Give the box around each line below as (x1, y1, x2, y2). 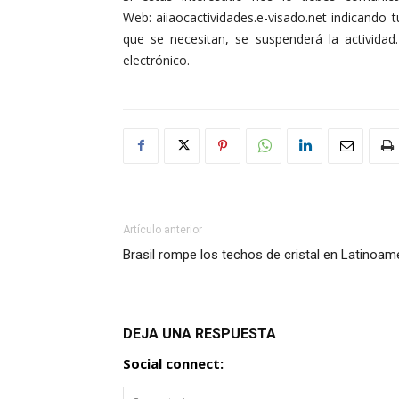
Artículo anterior (123, 223, 202, 236)
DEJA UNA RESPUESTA (123, 324, 276, 342)
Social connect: (123, 354, 224, 372)
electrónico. (123, 51, 190, 69)
